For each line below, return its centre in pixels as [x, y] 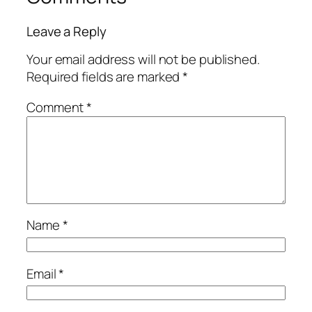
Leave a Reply [67, 31]
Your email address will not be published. [143, 60]
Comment [57, 107]
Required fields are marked [105, 77]
